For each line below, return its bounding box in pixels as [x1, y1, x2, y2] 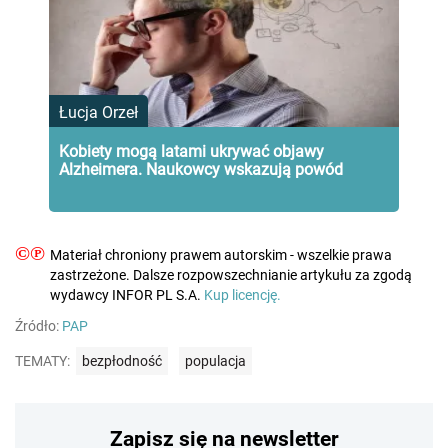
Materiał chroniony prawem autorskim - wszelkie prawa [50, 246, 392, 263]
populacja [185, 352, 246, 369]
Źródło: [15, 317, 62, 334]
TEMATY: [15, 352, 70, 369]
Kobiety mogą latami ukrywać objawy [59, 141, 324, 161]
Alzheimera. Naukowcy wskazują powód [59, 159, 343, 179]
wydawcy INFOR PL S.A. [50, 286, 204, 303]
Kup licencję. [204, 286, 281, 303]
